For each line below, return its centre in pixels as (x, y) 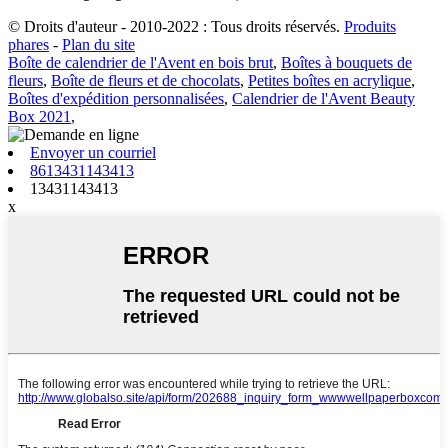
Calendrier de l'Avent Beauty (323, 98)
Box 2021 (39, 116)
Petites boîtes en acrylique (329, 80)
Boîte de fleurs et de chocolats (145, 80)
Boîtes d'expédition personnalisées (116, 98)
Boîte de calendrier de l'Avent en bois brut (140, 62)
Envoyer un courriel (93, 152)
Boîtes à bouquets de (346, 62)
